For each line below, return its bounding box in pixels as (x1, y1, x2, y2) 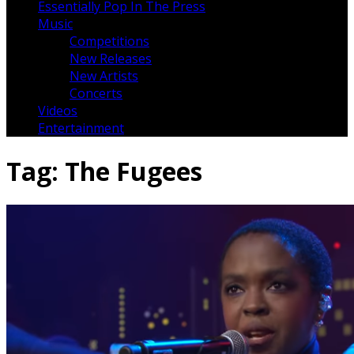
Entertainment (38, 119, 124, 137)
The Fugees (65, 153, 202, 188)
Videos (38, 102, 77, 120)
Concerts (70, 85, 122, 103)
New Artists (70, 67, 138, 85)
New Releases (70, 50, 152, 68)
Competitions (70, 32, 149, 51)
